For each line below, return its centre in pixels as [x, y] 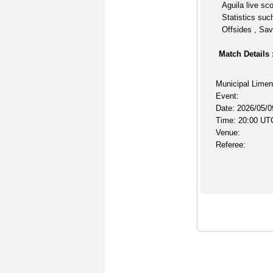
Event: [227, 96]
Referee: [230, 145]
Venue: [228, 133]
